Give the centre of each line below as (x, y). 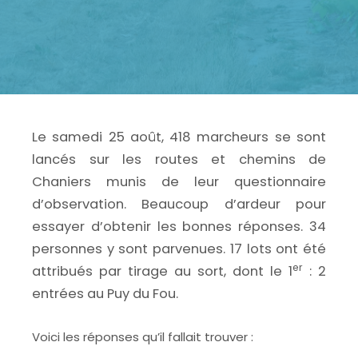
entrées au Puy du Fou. (105, 294)
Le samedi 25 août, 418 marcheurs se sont (179, 137)
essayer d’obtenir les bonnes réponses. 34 (179, 227)
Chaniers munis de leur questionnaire (179, 182)
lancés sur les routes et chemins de (179, 159)
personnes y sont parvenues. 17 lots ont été (179, 249)
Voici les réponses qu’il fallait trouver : (143, 336)
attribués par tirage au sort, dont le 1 (162, 271)
